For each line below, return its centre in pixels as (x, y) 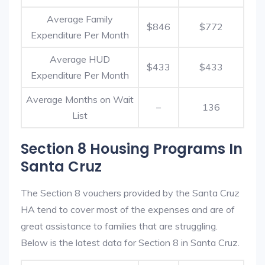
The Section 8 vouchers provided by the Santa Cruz (130, 193)
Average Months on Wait (80, 99)
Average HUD (80, 59)
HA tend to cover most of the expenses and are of (128, 209)
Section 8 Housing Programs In (132, 149)
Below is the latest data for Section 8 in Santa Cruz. (130, 243)
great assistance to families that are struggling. (119, 226)
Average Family (80, 19)
